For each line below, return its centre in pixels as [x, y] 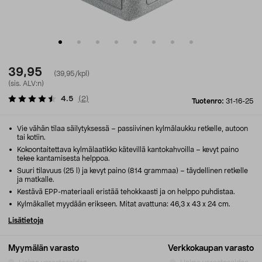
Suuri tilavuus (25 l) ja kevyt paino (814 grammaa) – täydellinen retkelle [132, 171]
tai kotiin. [31, 137]
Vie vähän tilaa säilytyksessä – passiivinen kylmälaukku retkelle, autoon [132, 129]
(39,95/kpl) [72, 74]
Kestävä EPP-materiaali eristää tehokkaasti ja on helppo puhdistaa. [125, 192]
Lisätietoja [26, 220]
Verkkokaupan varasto [211, 249]
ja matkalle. [36, 180]
